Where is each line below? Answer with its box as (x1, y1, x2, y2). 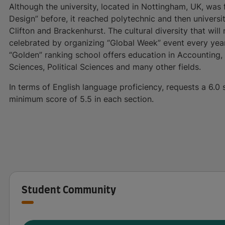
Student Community (22, 185, 116, 195)
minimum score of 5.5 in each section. (9, 93, 154, 104)
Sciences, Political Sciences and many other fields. (9, 61, 203, 72)
